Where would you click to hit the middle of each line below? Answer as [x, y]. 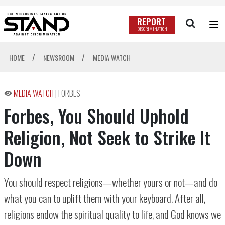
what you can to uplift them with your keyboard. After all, [104, 198]
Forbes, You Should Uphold [96, 116]
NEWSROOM [59, 58]
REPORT [151, 22]
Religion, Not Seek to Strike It [107, 137]
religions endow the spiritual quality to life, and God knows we [112, 214]
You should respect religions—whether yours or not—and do [110, 182]
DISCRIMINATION [152, 29]
